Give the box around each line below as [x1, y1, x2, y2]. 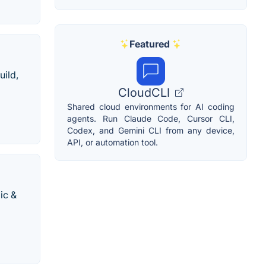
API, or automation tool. [67, 137, 158, 148]
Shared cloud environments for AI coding [67, 102, 235, 112]
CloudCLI [118, 85, 173, 100]
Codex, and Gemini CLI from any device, [67, 125, 235, 136]
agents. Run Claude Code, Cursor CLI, [67, 113, 235, 124]
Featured [129, 38, 170, 50]
